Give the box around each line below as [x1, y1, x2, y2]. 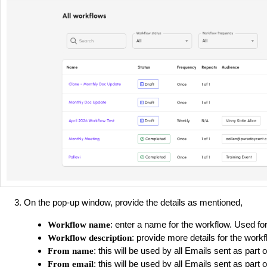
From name [48, 246, 94, 256]
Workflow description [48, 233, 132, 243]
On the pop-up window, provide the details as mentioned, [24, 197, 243, 208]
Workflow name [48, 220, 110, 230]
